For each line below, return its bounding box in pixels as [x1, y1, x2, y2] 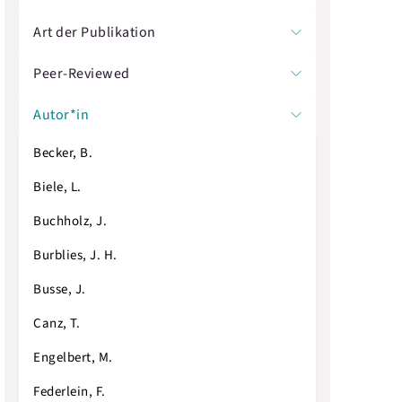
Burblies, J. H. [33, 245, 118, 265]
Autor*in [33, 105, 90, 125]
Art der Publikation [33, 22, 156, 42]
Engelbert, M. [33, 347, 113, 367]
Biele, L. [33, 177, 82, 197]
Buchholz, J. [33, 211, 108, 231]
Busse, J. [33, 279, 86, 299]
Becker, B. [33, 143, 93, 162]
